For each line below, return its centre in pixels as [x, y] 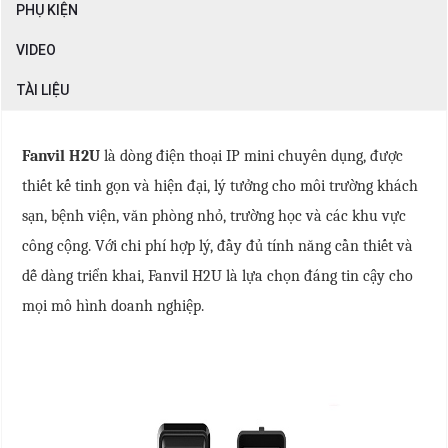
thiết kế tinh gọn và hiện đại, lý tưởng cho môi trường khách [220, 186]
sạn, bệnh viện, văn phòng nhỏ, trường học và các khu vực [214, 216]
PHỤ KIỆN [47, 10]
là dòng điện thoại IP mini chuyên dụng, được [251, 156]
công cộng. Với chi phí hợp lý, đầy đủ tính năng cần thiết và [217, 246]
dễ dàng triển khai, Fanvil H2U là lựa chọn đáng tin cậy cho [217, 276]
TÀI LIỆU [42, 90]
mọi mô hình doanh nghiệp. [113, 306]
